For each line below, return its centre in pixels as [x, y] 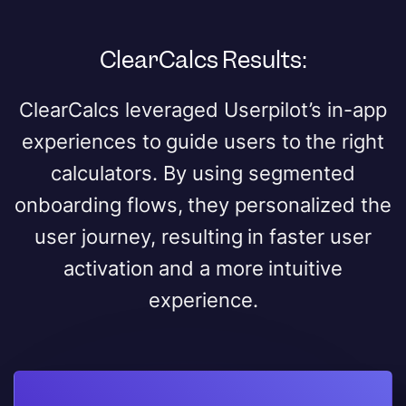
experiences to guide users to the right [203, 141]
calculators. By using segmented [203, 173]
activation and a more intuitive [203, 268]
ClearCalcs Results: [203, 59]
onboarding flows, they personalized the [203, 204]
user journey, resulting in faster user [203, 236]
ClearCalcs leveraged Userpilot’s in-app [203, 109]
